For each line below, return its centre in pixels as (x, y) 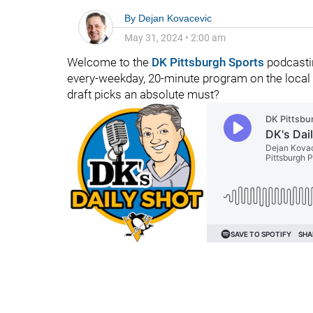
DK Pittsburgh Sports (208, 62)
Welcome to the (109, 62)
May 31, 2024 (154, 38)
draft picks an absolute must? (143, 94)
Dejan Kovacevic (175, 18)
